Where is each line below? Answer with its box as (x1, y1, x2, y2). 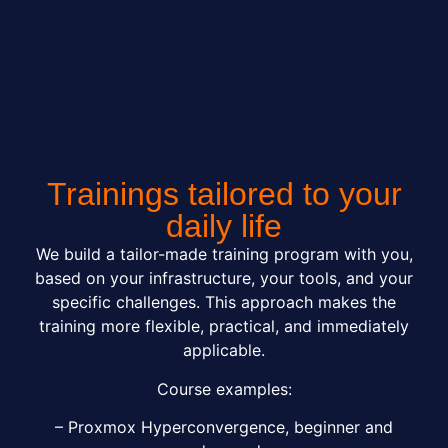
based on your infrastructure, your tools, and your (35, 268, 413, 289)
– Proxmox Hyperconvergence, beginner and (55, 417, 393, 438)
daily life (166, 208, 282, 245)
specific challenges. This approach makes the (52, 292, 396, 313)
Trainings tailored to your (46, 176, 402, 213)
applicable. (183, 340, 265, 361)
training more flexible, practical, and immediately (39, 316, 409, 337)
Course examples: (156, 378, 292, 399)
